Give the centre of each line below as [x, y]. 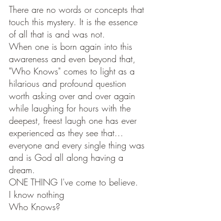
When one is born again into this [72, 47]
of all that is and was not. [58, 34]
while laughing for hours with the [71, 108]
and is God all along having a [68, 158]
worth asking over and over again [74, 96]
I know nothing [38, 195]
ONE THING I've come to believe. [74, 182]
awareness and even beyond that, [74, 59]
